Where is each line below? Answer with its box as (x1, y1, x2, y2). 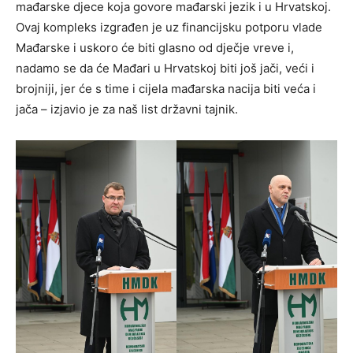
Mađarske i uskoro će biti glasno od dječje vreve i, (16, 39, 294, 55)
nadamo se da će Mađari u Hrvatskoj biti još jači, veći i (16, 60, 314, 76)
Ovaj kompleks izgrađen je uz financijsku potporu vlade (16, 19, 322, 35)
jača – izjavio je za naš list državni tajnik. (16, 101, 238, 117)
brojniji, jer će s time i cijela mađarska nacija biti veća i (16, 80, 316, 96)
